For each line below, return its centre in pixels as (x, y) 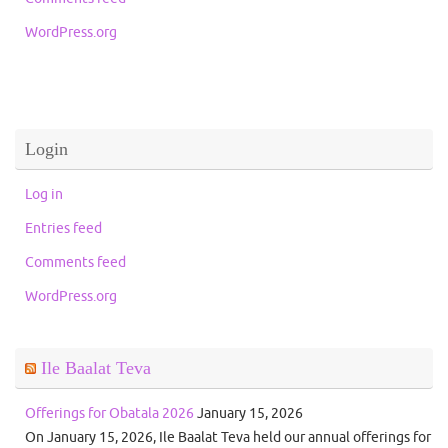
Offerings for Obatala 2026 (109, 413)
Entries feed (63, 228)
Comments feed (75, 262)
